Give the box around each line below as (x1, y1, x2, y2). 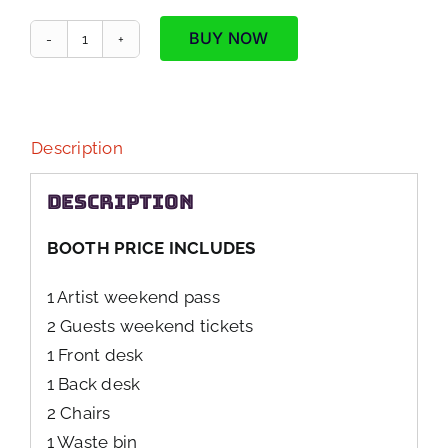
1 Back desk (46, 373, 141, 394)
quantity (83, 128, 150, 149)
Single (83, 41, 136, 62)
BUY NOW (189, 28, 269, 48)
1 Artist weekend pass (46, 286, 220, 307)
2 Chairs (46, 402, 111, 423)
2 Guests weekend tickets (46, 315, 254, 336)
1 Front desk (46, 344, 144, 365)
